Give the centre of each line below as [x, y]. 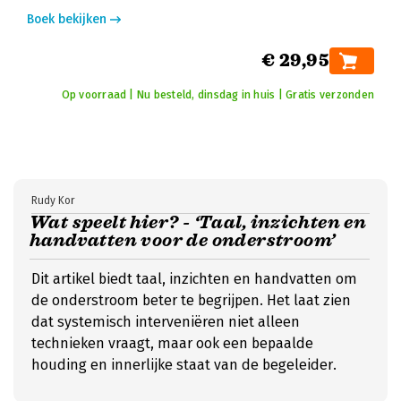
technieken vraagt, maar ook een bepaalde [172, 343]
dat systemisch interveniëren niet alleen [166, 322]
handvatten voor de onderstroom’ [183, 240]
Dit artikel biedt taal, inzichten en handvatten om [194, 279]
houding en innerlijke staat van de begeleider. [184, 365]
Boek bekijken [67, 19]
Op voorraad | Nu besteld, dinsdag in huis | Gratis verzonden [218, 95]
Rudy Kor [53, 200]
